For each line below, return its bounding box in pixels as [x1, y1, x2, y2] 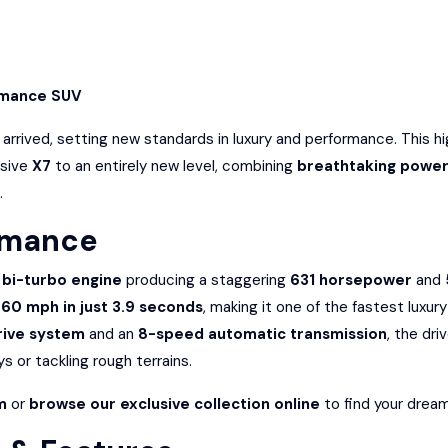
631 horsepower [290, 270, 412, 290]
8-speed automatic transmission [138, 324, 387, 344]
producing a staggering [122, 270, 290, 290]
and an [85, 324, 138, 344]
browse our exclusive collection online [29, 394, 320, 414]
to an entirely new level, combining [51, 156, 297, 176]
